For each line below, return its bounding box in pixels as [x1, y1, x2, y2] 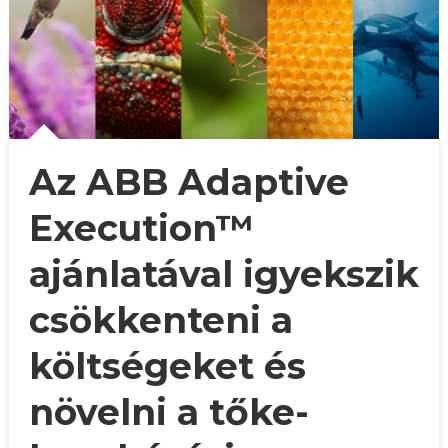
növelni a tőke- [28, 389, 309, 434]
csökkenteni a [28, 297, 293, 342]
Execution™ [28, 205, 254, 250]
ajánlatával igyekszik [28, 251, 419, 296]
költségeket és [28, 343, 306, 388]
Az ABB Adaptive [28, 159, 349, 204]
